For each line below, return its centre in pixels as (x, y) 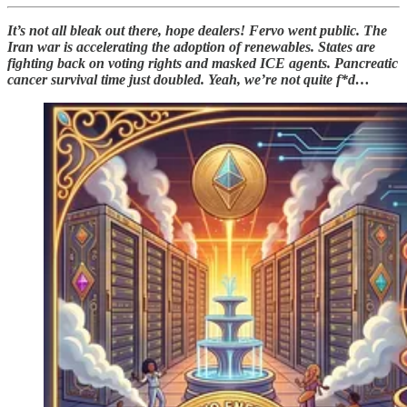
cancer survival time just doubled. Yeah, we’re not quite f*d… (189, 79)
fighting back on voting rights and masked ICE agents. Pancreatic (203, 63)
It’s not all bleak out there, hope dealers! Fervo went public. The (197, 30)
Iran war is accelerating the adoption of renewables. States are (191, 46)
